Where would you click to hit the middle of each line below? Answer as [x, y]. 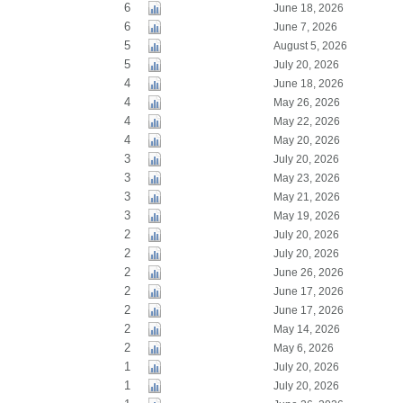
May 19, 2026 [306, 216]
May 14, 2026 [306, 329]
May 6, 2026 [303, 348]
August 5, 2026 [310, 46]
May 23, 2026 [306, 178]
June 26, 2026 [308, 273]
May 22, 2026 [306, 121]
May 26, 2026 [306, 103]
